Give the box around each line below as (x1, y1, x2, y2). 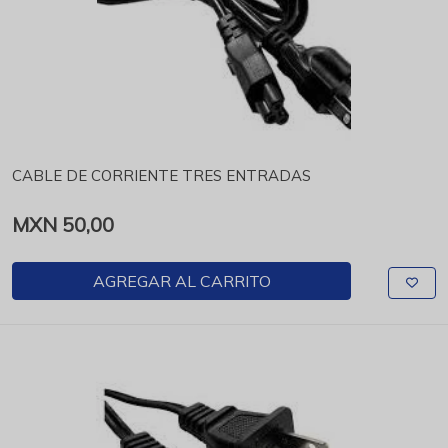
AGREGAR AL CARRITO (92, 271, 271, 291)
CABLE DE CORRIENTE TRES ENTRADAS (12, 166, 311, 185)
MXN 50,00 (12, 212, 114, 237)
